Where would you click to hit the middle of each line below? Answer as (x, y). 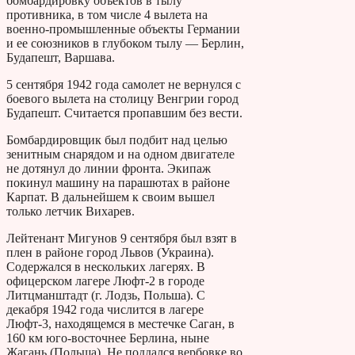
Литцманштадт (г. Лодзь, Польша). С (106, 295)
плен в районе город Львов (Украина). (110, 252)
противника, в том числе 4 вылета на (107, 14)
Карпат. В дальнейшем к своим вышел (111, 197)
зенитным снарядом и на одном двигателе (120, 154)
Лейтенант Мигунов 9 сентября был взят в (122, 238)
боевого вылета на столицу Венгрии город (122, 98)
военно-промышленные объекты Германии (123, 29)
